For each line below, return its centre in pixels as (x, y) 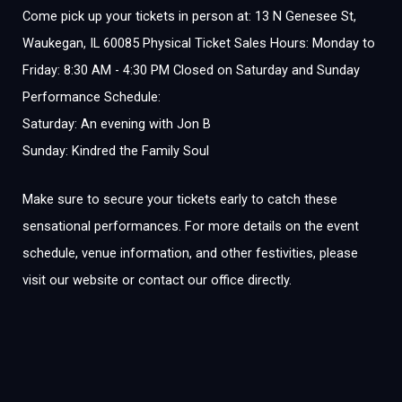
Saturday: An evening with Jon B (117, 124)
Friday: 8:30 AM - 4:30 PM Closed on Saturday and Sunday (191, 70)
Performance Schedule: (92, 97)
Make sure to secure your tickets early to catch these (180, 199)
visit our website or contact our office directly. (157, 280)
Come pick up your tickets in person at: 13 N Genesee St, (189, 17)
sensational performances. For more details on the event (191, 226)
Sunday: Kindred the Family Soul (118, 151)
